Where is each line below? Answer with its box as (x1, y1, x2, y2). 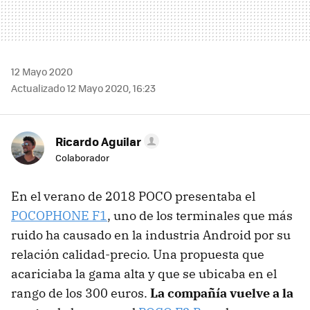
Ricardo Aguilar (55, 133, 141, 150)
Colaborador (55, 151, 109, 165)
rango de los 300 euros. (11, 285, 150, 302)
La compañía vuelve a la (150, 285, 293, 302)
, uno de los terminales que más (107, 208, 293, 224)
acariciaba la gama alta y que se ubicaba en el (11, 266, 277, 282)
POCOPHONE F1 (11, 208, 107, 224)
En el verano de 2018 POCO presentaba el (11, 188, 255, 205)
